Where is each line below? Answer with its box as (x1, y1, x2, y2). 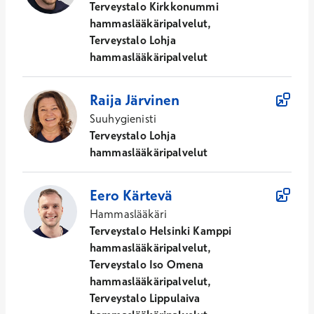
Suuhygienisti (90, 111, 157, 126)
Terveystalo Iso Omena (90, 257, 204, 272)
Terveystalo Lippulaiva (90, 291, 200, 306)
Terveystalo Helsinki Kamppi (90, 224, 232, 238)
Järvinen (125, 90, 179, 109)
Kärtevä (123, 186, 172, 205)
